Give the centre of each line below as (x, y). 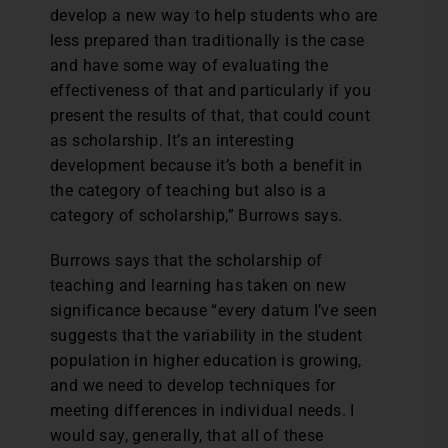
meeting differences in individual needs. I (202, 410)
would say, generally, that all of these (187, 435)
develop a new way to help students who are (214, 15)
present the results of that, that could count (210, 115)
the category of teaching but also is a (188, 190)
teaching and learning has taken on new (198, 285)
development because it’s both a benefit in (206, 165)
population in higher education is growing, (206, 360)
